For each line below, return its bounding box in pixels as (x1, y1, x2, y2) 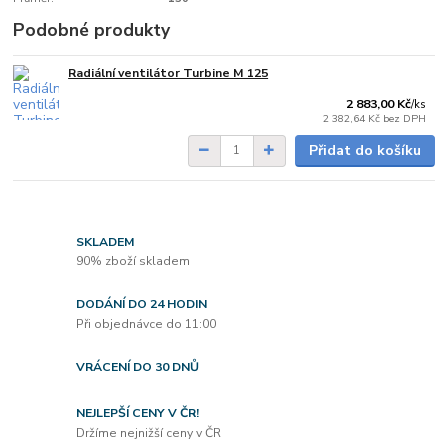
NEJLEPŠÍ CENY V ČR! (76, 405, 200, 422)
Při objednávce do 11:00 (76, 316, 217, 333)
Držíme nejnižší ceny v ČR (76, 424, 222, 441)
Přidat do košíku (308, 140, 421, 160)
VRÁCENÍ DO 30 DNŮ (76, 359, 200, 376)
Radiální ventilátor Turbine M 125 (68, 65, 269, 82)
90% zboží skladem (76, 253, 191, 270)
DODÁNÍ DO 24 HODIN (76, 296, 208, 313)
